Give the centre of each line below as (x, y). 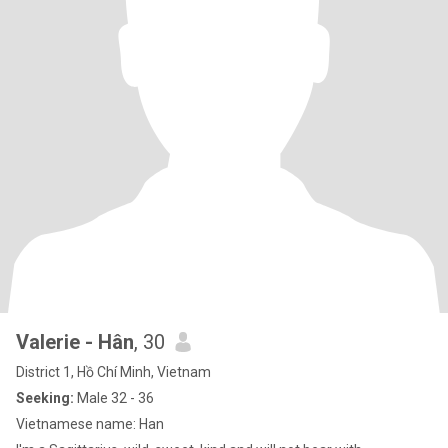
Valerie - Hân (75, 342)
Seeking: (45, 398)
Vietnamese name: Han (90, 424)
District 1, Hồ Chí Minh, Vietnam (113, 372)
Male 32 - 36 (114, 398)
